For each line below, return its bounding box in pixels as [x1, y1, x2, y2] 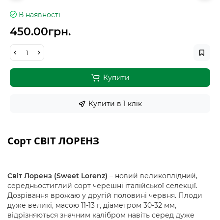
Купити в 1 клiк [88, 99, 142, 108]
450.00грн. [10, 25, 71, 38]
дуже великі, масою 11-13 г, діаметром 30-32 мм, [7, 201, 176, 210]
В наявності [19, 10, 60, 19]
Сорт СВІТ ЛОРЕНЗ [7, 134, 99, 147]
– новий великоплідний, [108, 171, 197, 180]
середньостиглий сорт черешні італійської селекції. [7, 181, 197, 190]
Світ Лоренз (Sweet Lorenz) [7, 171, 108, 180]
